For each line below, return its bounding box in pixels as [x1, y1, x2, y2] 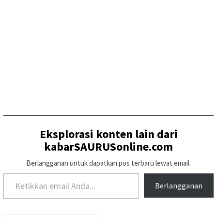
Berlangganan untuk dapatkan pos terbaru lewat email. [26, 158, 191, 168]
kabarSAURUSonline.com [44, 139, 173, 154]
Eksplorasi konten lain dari [39, 126, 178, 141]
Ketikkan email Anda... [3, 168, 24, 178]
